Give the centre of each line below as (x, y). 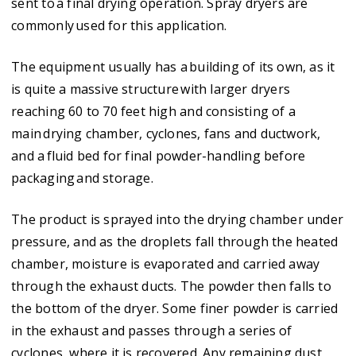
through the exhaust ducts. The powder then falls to (171, 286)
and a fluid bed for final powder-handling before (159, 155)
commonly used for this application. (119, 25)
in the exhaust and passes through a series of (152, 330)
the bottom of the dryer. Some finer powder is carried (175, 308)
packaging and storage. (82, 178)
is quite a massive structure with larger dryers (151, 89)
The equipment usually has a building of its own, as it (173, 66)
